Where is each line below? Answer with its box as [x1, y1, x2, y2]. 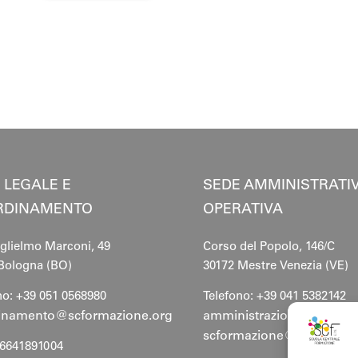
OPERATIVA [202, 202, 283, 217]
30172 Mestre [202, 260, 280, 272]
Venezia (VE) [279, 260, 348, 272]
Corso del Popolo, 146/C [202, 241, 335, 253]
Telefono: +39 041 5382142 [202, 291, 349, 304]
